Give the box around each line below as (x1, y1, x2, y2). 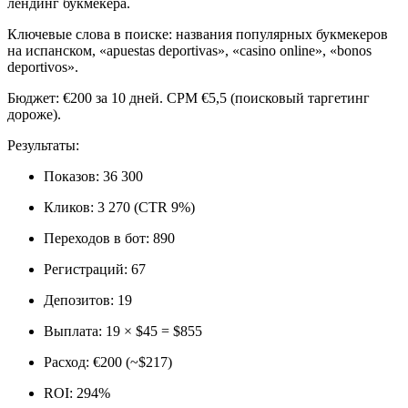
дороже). (7, 107, 61, 123)
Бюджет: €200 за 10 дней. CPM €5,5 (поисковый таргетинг (7, 90, 370, 107)
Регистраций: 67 (44, 261, 146, 278)
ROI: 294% (44, 385, 110, 402)
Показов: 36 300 (44, 168, 143, 185)
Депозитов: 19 (44, 292, 132, 309)
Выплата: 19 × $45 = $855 (44, 323, 202, 340)
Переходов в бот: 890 (44, 230, 175, 247)
